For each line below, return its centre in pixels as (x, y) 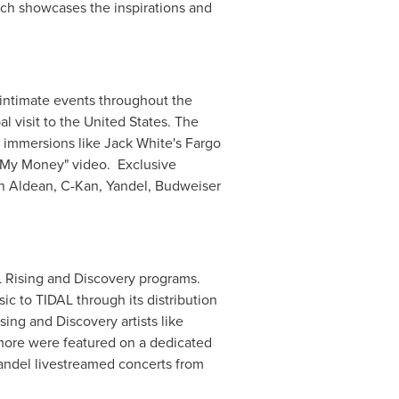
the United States (113, 122)
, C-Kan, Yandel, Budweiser (137, 186)
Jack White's (142, 143)
